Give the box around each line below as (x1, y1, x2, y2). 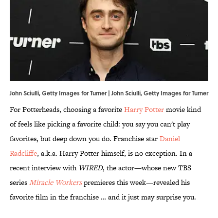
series (10, 177, 29, 188)
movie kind (164, 104, 201, 115)
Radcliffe (10, 148, 37, 159)
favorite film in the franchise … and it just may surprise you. (10, 192, 196, 202)
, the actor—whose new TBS (103, 163, 191, 173)
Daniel (160, 133, 180, 144)
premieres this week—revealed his (82, 177, 190, 188)
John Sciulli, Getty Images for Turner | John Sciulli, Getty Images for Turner (10, 89, 208, 98)
